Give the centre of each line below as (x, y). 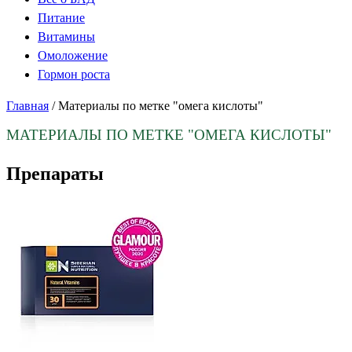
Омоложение (73, 55)
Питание (61, 18)
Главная (27, 106)
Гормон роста (74, 74)
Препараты (55, 173)
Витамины (66, 37)
